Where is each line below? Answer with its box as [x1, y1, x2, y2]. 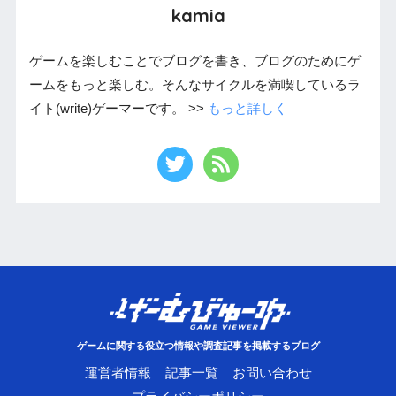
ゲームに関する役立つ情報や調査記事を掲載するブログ [76, 340, 320, 352]
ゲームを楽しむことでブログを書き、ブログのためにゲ [28, 54, 361, 69]
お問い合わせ [232, 366, 312, 381]
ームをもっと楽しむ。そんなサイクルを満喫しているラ [28, 78, 361, 93]
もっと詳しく [207, 102, 287, 117]
